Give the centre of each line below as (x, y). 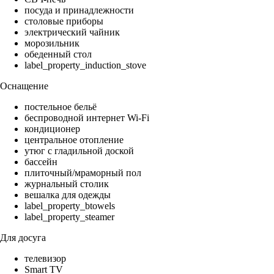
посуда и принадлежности (79, 10)
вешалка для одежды (68, 195)
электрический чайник (72, 32)
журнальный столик (67, 184)
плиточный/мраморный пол (83, 173)
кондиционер (52, 129)
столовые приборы (64, 21)
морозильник (52, 43)
